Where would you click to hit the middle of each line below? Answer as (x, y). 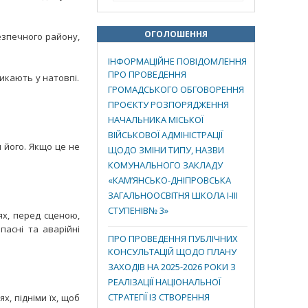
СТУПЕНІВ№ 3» (138, 212)
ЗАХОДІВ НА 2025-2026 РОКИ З (172, 268)
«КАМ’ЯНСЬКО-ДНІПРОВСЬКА (169, 181)
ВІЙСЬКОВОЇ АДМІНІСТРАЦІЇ (165, 136)
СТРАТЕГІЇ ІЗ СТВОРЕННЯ (159, 298)
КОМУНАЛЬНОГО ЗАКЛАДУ (165, 166)
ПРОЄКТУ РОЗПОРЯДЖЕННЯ (168, 106)
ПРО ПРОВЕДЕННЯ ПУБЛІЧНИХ (173, 239)
